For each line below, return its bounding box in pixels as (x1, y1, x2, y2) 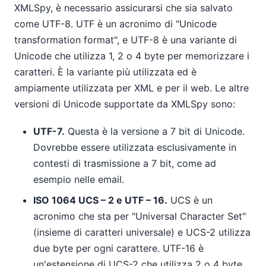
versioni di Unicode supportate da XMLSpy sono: (14, 97, 235, 110)
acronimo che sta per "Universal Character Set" (33, 210, 246, 222)
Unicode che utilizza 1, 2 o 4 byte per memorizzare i (14, 49, 249, 62)
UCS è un (167, 194, 213, 206)
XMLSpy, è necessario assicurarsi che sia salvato (14, 1, 233, 14)
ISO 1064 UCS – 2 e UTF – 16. (33, 194, 167, 206)
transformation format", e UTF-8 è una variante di (14, 33, 237, 46)
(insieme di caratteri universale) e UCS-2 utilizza (33, 226, 251, 238)
